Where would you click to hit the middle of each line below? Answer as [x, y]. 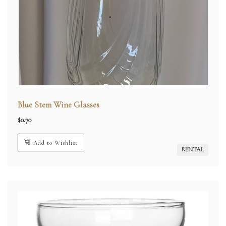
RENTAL [193, 150]
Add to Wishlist [55, 143]
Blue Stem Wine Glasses [59, 105]
